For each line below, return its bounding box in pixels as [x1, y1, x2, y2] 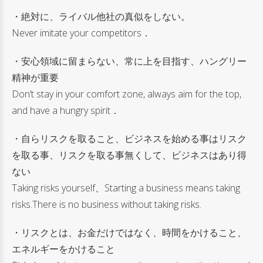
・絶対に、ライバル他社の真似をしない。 [12, 9, 190, 23]
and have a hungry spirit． [12, 103, 120, 117]
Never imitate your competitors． [12, 26, 151, 39]
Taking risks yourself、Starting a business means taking [12, 181, 240, 194]
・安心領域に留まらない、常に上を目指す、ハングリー [12, 54, 247, 68]
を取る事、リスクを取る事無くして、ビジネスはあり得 [12, 148, 247, 161]
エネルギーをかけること [12, 242, 115, 255]
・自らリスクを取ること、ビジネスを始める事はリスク [12, 131, 247, 145]
